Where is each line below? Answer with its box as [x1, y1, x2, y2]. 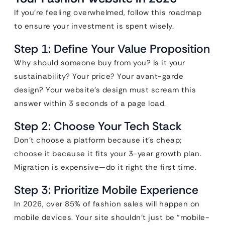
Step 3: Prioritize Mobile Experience [14, 182, 198, 197]
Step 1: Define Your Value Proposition [14, 41, 210, 56]
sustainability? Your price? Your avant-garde [14, 71, 183, 81]
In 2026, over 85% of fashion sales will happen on [14, 199, 200, 209]
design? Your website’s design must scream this [14, 85, 196, 95]
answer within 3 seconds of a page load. [14, 98, 166, 108]
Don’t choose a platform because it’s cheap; [14, 135, 182, 145]
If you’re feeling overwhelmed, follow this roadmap [14, 8, 201, 18]
